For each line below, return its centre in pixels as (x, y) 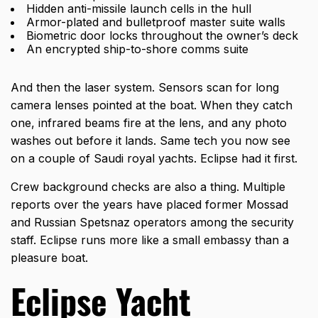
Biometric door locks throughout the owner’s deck (162, 36)
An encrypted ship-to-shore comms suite (137, 49)
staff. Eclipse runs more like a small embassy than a (150, 240)
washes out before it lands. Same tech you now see (150, 141)
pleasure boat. (49, 258)
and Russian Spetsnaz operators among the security (152, 223)
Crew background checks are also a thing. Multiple (148, 187)
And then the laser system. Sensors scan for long (145, 88)
